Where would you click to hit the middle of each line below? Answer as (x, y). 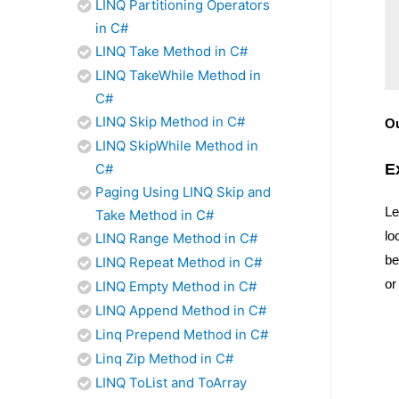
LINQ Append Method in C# (181, 310)
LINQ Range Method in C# (176, 238)
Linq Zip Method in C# (164, 358)
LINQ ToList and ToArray (171, 383)
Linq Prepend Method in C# (182, 334)
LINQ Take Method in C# (171, 51)
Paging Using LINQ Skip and (183, 192)
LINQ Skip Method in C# (170, 122)
